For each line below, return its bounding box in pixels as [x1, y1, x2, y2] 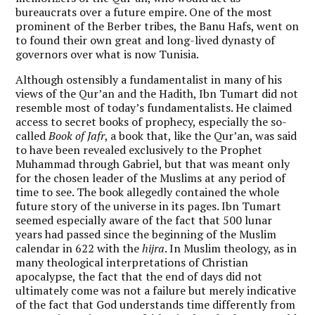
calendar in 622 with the [15, 240, 143, 256]
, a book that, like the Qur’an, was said [105, 127, 297, 143]
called [15, 127, 49, 143]
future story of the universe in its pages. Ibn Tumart [15, 198, 282, 214]
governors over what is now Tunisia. [15, 46, 200, 62]
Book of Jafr [49, 127, 105, 143]
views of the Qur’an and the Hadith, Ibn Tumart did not [15, 85, 299, 101]
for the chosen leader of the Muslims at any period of [15, 169, 286, 186]
